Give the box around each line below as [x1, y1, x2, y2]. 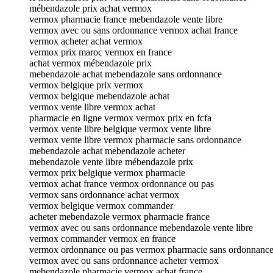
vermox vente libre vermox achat [29, 101, 155, 112]
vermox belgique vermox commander [29, 200, 173, 211]
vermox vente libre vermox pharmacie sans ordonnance [29, 134, 241, 145]
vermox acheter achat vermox [29, 35, 143, 46]
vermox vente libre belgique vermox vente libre [29, 123, 211, 134]
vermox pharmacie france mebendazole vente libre [29, 13, 222, 24]
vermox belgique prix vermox [29, 79, 143, 90]
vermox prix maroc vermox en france [29, 46, 172, 57]
